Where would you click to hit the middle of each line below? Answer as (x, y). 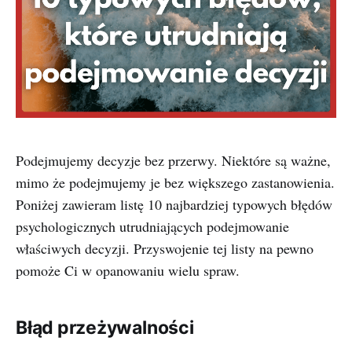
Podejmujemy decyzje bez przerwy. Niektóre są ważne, (173, 160)
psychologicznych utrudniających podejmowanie (152, 226)
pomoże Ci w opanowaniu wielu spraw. (128, 270)
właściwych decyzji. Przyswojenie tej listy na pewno (165, 248)
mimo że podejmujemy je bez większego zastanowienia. (175, 182)
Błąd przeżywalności (105, 328)
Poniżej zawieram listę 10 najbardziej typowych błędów (174, 204)
